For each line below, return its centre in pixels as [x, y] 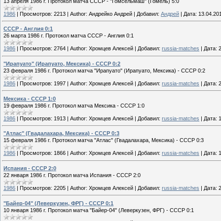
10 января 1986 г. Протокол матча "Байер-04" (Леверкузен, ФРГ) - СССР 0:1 [99, 210]
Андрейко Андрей [110, 14]
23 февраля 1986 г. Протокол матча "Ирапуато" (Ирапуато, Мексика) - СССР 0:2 [104, 71]
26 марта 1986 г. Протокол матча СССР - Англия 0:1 [69, 36]
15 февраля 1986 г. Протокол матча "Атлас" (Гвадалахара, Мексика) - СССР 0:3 [104, 140]
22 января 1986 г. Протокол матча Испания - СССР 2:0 [72, 175]
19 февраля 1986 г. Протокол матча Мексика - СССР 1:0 [74, 105]
